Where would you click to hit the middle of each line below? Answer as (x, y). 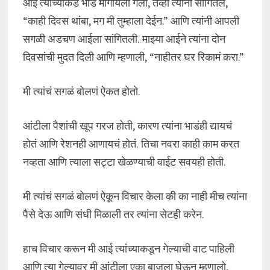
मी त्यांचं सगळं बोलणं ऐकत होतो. (81, 91)
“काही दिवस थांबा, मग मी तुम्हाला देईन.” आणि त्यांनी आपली (131, 21)
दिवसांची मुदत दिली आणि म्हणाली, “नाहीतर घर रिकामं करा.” (133, 57)
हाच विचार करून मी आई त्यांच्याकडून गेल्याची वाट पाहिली (128, 249)
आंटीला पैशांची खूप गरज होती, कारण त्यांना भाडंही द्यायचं (127, 126)
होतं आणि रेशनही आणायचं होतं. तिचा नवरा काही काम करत (131, 144)
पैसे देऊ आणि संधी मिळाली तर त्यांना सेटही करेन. (113, 214)
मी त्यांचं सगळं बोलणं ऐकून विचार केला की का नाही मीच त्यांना (135, 196)
